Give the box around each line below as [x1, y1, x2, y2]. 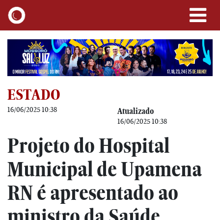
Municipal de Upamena [7, 157, 202, 181]
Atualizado [117, 106, 154, 116]
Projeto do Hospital [7, 133, 169, 158]
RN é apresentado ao [7, 180, 178, 205]
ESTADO [7, 85, 60, 103]
